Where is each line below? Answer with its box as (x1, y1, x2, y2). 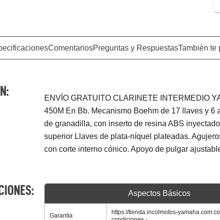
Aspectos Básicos (128, 189, 191, 197)
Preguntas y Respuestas (93, 43, 178, 52)
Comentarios (48, 43, 93, 52)
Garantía (49, 212, 73, 219)
